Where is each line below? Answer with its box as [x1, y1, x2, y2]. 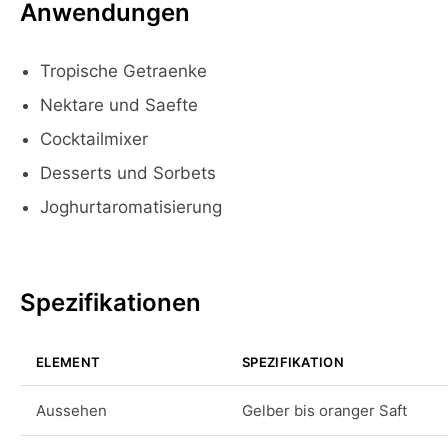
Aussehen [36, 401, 107, 420]
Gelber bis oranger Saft [242, 401, 407, 420]
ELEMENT [36, 354, 101, 370]
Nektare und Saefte [40, 95, 198, 115]
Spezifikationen [20, 288, 201, 317]
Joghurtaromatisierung [40, 197, 222, 217]
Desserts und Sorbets [40, 163, 216, 183]
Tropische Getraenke [40, 61, 207, 81]
